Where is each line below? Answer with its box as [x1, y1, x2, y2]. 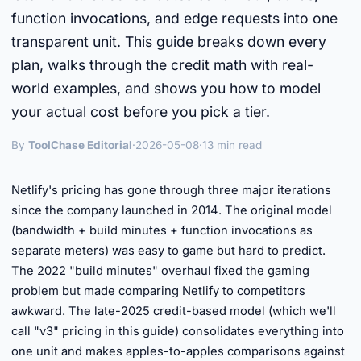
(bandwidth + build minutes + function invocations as [11, 223, 313, 238]
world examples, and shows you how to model [11, 80, 321, 97]
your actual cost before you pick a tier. [11, 103, 270, 120]
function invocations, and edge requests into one [11, 10, 338, 27]
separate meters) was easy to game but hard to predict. [11, 243, 326, 258]
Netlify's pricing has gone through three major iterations [11, 183, 331, 197]
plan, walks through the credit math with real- [11, 56, 313, 73]
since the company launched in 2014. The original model [11, 203, 332, 218]
